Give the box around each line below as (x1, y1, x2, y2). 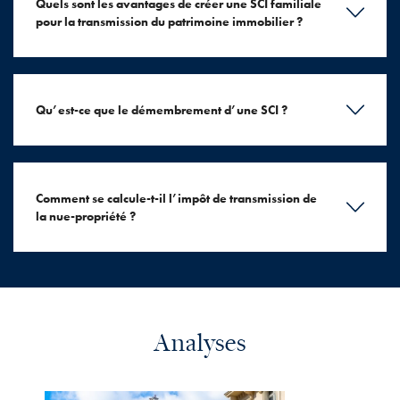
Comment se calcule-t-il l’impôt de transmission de (36, 190, 317, 207)
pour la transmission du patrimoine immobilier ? (36, 12, 303, 29)
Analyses (154, 329, 246, 360)
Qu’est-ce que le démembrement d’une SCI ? (36, 101, 287, 118)
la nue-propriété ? (36, 208, 136, 225)
